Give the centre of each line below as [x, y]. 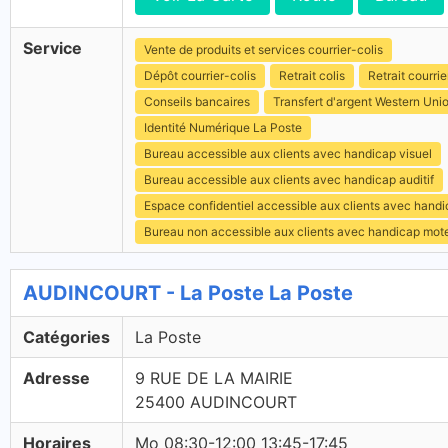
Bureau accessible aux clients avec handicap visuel [288, 153]
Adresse [56, 378]
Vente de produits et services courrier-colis [263, 49]
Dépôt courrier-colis [200, 75]
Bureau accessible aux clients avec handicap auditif [289, 179]
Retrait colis [312, 75]
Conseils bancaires [197, 101]
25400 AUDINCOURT [216, 402]
